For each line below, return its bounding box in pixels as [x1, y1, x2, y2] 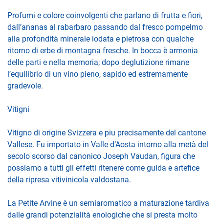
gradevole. [7, 81, 43, 90]
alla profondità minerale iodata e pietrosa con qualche [7, 34, 194, 44]
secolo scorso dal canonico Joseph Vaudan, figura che [7, 151, 195, 161]
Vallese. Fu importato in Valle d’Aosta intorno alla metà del [7, 139, 208, 149]
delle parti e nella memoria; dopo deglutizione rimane [7, 57, 189, 67]
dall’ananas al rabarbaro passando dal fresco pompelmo [7, 22, 203, 32]
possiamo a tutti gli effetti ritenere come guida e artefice [7, 163, 199, 173]
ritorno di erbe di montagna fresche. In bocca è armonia [7, 45, 198, 55]
